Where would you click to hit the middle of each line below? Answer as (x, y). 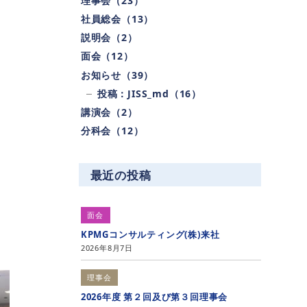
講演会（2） (109, 112)
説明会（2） (109, 38)
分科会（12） (112, 131)
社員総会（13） (117, 19)
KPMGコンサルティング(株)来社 (150, 234)
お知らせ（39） (117, 75)
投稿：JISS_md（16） (149, 93)
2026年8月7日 (107, 248)
